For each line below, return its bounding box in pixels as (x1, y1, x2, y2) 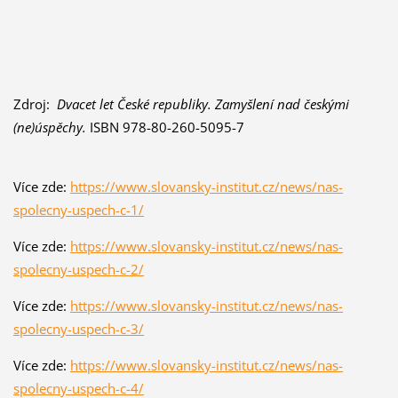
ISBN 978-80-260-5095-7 (85, 117, 244, 136)
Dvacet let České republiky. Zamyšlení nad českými (56, 94, 349, 113)
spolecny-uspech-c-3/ (12, 319, 144, 338)
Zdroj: (12, 94, 57, 113)
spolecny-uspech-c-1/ (12, 200, 144, 219)
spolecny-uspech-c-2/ (12, 259, 144, 278)
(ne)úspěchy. (12, 117, 86, 136)
